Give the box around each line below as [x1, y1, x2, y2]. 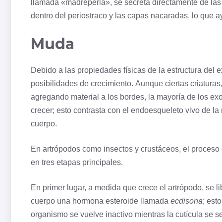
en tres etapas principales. [31, 158, 123, 167]
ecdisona [170, 197, 203, 206]
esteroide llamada [104, 197, 170, 206]
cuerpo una [31, 197, 72, 206]
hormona [72, 197, 104, 206]
